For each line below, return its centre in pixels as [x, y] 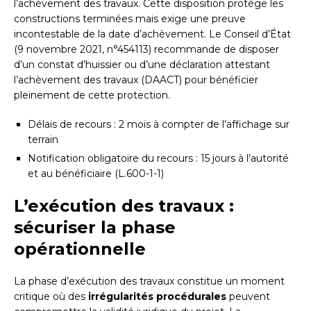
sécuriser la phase [95, 228]
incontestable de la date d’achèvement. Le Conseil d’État [152, 34]
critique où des [51, 297]
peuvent [248, 297]
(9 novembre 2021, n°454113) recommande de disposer [146, 50]
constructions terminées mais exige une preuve [130, 19]
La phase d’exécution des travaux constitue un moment [149, 281]
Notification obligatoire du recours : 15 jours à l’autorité [158, 159]
